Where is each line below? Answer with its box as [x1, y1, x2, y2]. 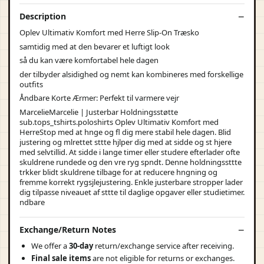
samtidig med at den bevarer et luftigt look [19, 41, 170, 52]
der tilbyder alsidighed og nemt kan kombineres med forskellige [19, 68, 243, 80]
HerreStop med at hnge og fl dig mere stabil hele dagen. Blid [19, 126, 231, 137]
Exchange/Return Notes [19, 224, 116, 235]
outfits [19, 78, 43, 90]
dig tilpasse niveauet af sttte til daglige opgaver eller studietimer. [19, 186, 245, 197]
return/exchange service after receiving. [95, 240, 234, 251]
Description [19, 11, 66, 22]
